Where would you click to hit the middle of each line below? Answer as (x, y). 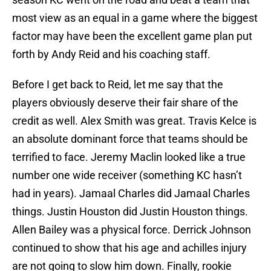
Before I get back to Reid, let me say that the (118, 85)
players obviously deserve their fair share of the (125, 103)
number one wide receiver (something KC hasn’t (127, 175)
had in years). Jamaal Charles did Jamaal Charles (131, 194)
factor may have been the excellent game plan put (132, 36)
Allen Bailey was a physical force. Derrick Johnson (132, 230)
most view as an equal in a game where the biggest (135, 18)
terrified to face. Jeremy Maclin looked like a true (129, 157)
